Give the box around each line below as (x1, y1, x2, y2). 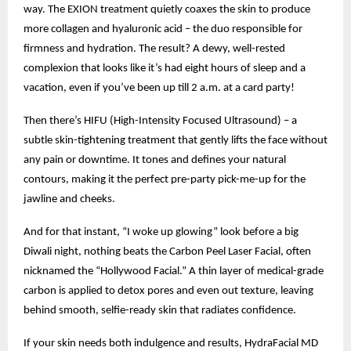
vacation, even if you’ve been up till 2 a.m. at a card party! (24, 81, 295, 94)
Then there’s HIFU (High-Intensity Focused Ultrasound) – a (24, 114, 297, 127)
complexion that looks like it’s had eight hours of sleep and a (24, 62, 306, 74)
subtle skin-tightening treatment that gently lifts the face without (24, 134, 327, 147)
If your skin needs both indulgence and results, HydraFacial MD (24, 337, 318, 349)
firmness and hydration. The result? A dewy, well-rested (24, 42, 285, 55)
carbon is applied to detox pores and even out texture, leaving (24, 284, 313, 297)
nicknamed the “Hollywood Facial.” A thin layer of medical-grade (24, 265, 324, 277)
